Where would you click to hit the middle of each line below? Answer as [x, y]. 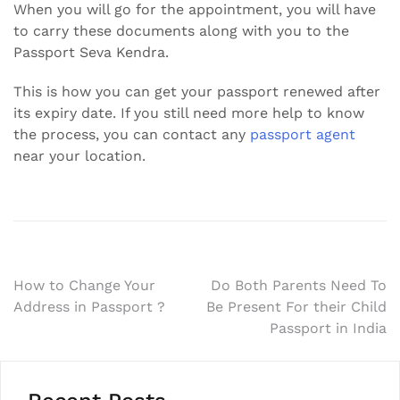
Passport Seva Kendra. [91, 52]
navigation [83, 325]
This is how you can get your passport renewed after [197, 91]
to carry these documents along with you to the [181, 30]
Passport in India [328, 328]
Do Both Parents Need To [299, 285]
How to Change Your [84, 285]
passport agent [303, 134]
